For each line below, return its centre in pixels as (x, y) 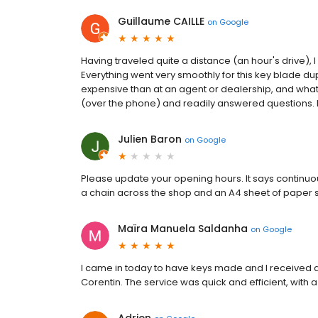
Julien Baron (150, 139)
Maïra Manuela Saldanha (183, 229)
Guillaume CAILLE (161, 22)
